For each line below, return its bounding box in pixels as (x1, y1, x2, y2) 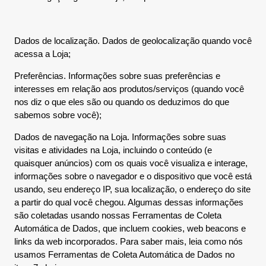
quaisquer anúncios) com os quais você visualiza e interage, (14, 158, 248, 168)
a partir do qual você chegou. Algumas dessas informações (14, 197, 243, 207)
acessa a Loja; (14, 49, 71, 59)
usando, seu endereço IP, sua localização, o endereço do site (14, 184, 251, 194)
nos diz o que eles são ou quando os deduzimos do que (14, 97, 229, 107)
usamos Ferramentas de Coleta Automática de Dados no (14, 249, 235, 259)
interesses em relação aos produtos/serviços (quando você (14, 84, 244, 94)
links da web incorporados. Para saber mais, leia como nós (14, 236, 243, 246)
